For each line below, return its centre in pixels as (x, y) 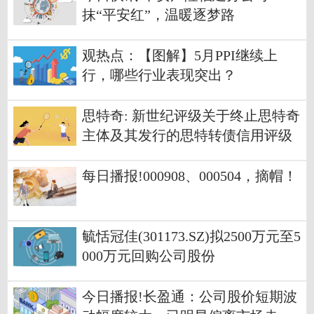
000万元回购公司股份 (149, 257)
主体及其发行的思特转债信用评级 (187, 136)
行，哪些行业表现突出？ (159, 76)
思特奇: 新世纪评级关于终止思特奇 (191, 116)
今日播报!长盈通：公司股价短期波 (190, 297)
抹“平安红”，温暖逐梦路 (158, 15)
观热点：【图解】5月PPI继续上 (180, 56)
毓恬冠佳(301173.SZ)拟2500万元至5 (191, 237)
